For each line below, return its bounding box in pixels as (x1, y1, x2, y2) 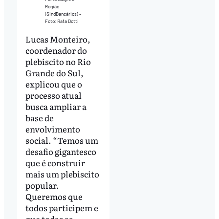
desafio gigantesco (25, 145, 96, 158)
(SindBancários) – (44, 11, 82, 17)
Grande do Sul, (25, 66, 84, 79)
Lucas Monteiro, (25, 33, 90, 45)
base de (25, 111, 54, 124)
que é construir (25, 156, 85, 169)
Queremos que (25, 190, 83, 203)
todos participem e (25, 201, 98, 214)
